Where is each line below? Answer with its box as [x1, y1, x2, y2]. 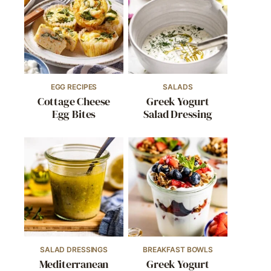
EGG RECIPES [50, 82, 97, 91]
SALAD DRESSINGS [39, 245, 108, 254]
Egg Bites [51, 106, 96, 122]
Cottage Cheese [37, 94, 111, 109]
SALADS [163, 82, 193, 91]
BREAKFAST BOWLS [142, 245, 214, 254]
